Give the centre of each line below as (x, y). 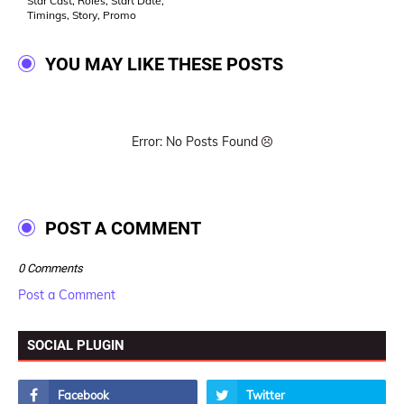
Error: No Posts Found (197, 141)
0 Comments (50, 268)
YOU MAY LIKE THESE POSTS (164, 64)
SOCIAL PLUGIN (76, 345)
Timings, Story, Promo (82, 14)
